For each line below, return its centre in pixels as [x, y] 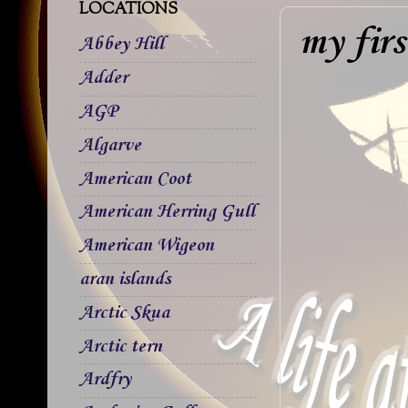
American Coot [135, 179]
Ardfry [105, 380]
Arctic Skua [124, 313]
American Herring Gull [167, 213]
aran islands [125, 279]
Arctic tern [121, 347]
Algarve [110, 145]
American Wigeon [147, 246]
